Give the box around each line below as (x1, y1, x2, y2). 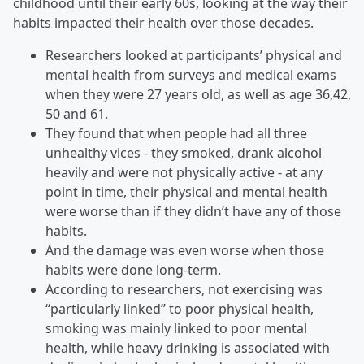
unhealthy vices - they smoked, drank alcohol (45, 144, 322, 162)
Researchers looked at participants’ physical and (45, 46, 342, 64)
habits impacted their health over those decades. (13, 14, 314, 32)
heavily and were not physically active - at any (45, 163, 323, 181)
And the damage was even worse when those (45, 241, 324, 259)
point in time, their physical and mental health (45, 183, 327, 201)
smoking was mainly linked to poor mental (45, 319, 307, 337)
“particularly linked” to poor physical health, (45, 300, 314, 318)
